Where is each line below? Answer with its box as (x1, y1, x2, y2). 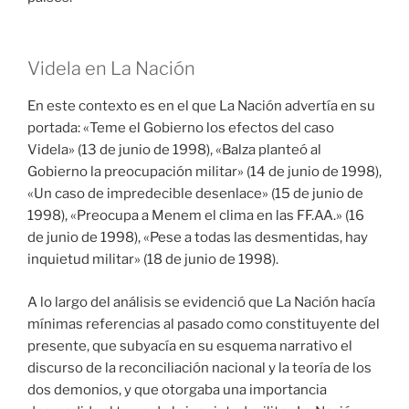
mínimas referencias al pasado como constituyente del (27, 315, 380, 332)
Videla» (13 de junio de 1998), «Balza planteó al (27, 142, 321, 159)
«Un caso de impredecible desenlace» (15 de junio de (27, 185, 363, 203)
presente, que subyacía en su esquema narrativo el (27, 337, 352, 354)
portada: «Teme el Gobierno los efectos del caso (27, 120, 334, 137)
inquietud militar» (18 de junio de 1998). (27, 251, 278, 268)
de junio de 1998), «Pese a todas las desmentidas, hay (27, 229, 368, 246)
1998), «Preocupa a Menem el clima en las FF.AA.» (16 (27, 207, 364, 225)
